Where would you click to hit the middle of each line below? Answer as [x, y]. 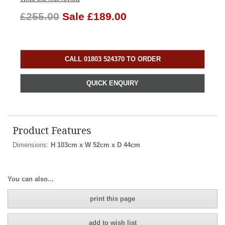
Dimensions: [32, 145]
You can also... [31, 179]
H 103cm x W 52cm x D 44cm [95, 145]
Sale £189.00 [94, 16]
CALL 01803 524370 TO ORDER [113, 59]
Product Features [52, 130]
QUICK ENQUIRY [113, 83]
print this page [113, 198]
